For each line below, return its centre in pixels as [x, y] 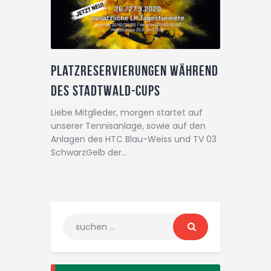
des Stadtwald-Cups [106, 91]
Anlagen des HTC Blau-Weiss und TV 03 [134, 139]
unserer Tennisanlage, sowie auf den [128, 126]
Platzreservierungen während [135, 71]
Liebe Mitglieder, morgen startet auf [127, 113]
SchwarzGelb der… [89, 153]
